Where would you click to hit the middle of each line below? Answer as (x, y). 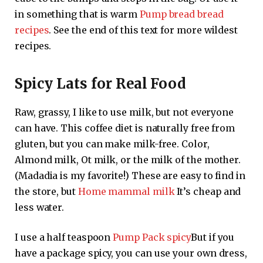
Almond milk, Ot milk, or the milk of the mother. (128, 159)
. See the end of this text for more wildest (144, 30)
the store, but (46, 191)
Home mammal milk (126, 191)
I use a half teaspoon (64, 237)
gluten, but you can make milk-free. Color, (112, 144)
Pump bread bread (181, 14)
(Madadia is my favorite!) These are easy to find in (130, 175)
